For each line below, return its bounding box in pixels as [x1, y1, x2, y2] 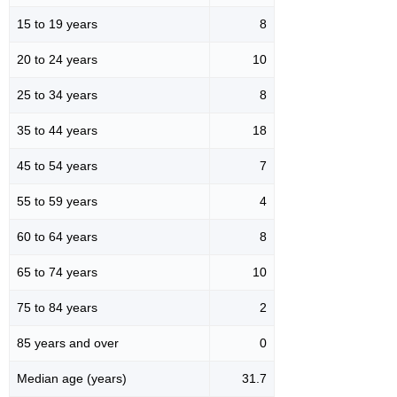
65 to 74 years [17, 264, 97, 279]
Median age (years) [17, 370, 127, 385]
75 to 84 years [17, 300, 97, 315]
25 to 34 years [17, 87, 97, 102]
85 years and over [17, 335, 119, 350]
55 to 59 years [17, 193, 97, 208]
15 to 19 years [17, 16, 97, 31]
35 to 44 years [17, 122, 97, 137]
